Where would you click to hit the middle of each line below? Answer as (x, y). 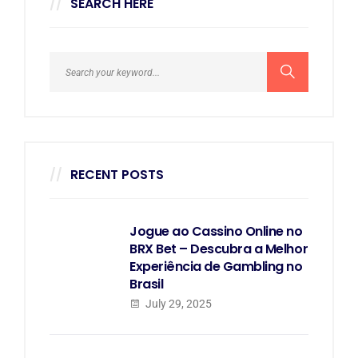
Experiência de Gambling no (216, 267)
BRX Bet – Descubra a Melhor (219, 249)
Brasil (147, 284)
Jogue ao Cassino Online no (216, 231)
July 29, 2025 (177, 304)
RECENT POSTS (117, 175)
